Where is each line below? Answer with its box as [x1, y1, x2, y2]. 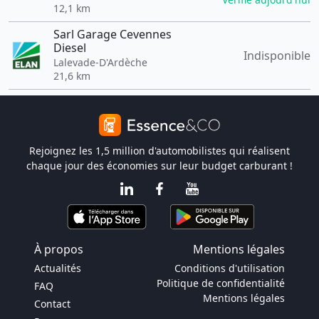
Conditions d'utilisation [174, 261, 285, 275]
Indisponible [244, 48, 310, 63]
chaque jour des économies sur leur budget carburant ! [26, 159, 293, 172]
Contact [34, 297, 70, 310]
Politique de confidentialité [157, 276, 285, 290]
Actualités [34, 261, 81, 275]
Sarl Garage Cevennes [53, 26, 172, 42]
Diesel [53, 40, 86, 56]
